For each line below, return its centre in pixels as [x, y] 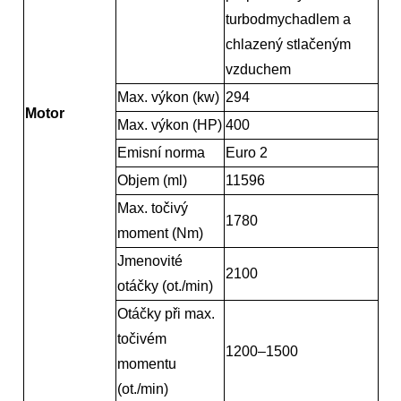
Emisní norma [161, 152]
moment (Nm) [160, 233]
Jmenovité [149, 260]
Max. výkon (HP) [169, 124]
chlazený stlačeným [288, 44]
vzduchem [258, 69]
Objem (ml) [152, 180]
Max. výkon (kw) [168, 97]
